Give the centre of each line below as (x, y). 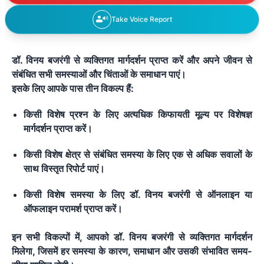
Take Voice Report (141, 19)
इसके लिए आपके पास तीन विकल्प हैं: (73, 88)
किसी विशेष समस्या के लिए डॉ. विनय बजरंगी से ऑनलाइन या (138, 194)
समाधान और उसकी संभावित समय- (193, 251)
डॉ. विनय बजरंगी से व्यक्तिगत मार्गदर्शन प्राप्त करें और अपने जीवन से (132, 60)
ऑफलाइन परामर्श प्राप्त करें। (73, 208)
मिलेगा (22, 251)
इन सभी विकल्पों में (46, 237)
